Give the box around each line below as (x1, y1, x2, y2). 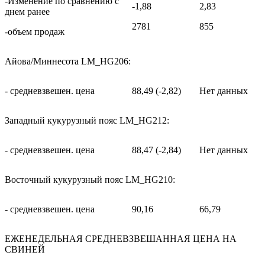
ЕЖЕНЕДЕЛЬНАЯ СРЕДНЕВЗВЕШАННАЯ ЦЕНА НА (5, 234, 237, 244)
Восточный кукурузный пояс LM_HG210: (5, 174, 175, 185)
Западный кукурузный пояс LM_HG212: (5, 115, 169, 126)
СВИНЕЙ (5, 244, 45, 255)
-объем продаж (5, 27, 64, 37)
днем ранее (5, 7, 50, 17)
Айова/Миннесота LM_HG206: (5, 56, 131, 67)
